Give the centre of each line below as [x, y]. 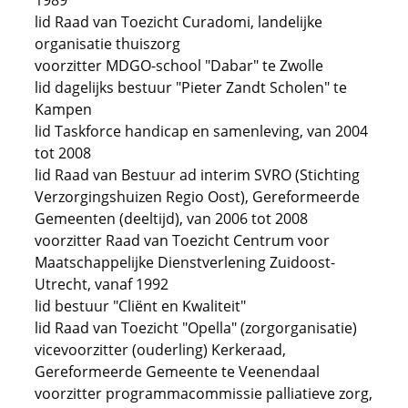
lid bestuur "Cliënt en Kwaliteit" [140, 306]
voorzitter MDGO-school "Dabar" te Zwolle [179, 66]
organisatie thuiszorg [107, 44]
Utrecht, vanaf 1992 [102, 284]
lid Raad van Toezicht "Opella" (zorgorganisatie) [196, 328]
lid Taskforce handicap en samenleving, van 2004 [201, 131]
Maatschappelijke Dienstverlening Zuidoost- [185, 262]
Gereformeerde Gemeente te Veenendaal [177, 372]
